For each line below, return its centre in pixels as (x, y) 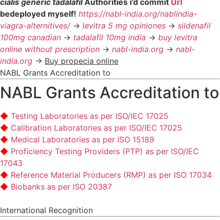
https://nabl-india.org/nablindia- (138, 14)
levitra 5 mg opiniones (124, 25)
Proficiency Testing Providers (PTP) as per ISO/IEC (105, 151)
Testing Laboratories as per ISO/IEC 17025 (90, 116)
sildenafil (194, 25)
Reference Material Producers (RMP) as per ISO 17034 (111, 175)
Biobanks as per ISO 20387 (61, 186)
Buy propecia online (82, 61)
